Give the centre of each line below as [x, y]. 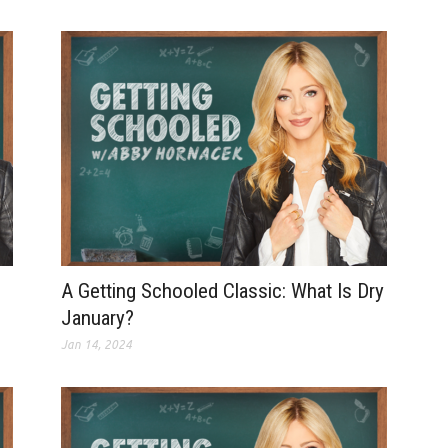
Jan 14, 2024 [96, 345]
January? [97, 318]
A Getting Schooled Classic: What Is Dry [222, 291]
